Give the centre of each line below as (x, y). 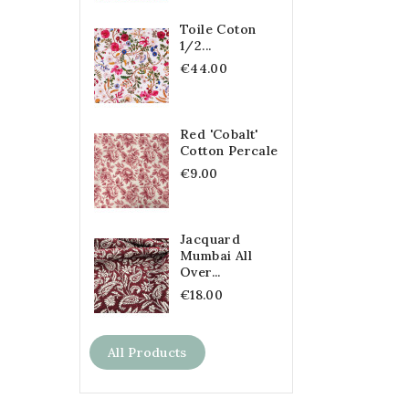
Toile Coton (218, 29)
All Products (147, 352)
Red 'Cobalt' (219, 134)
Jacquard (210, 239)
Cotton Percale (229, 150)
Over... (200, 272)
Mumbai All (216, 255)
